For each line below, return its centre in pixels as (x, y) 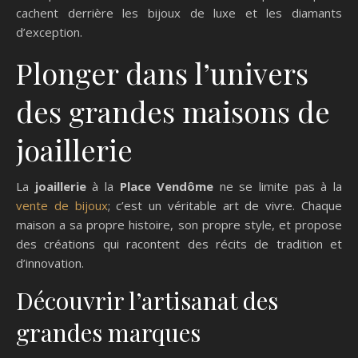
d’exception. (49, 32)
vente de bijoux (62, 206)
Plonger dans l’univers (162, 73)
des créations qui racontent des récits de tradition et (179, 244)
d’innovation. (50, 263)
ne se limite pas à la (278, 187)
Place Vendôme (167, 187)
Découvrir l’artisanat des (147, 301)
